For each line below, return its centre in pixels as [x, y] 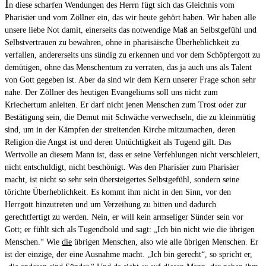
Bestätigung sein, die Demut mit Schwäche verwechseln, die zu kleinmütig [130, 118]
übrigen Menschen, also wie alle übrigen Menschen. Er [165, 242]
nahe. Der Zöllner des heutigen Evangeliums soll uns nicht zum [111, 93]
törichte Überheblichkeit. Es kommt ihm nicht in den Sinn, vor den [118, 192]
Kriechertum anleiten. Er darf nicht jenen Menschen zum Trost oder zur [126, 105]
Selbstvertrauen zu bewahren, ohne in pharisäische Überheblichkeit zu [122, 43]
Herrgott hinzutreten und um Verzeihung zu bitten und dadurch [110, 205]
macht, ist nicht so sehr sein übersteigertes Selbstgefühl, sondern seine [122, 180]
